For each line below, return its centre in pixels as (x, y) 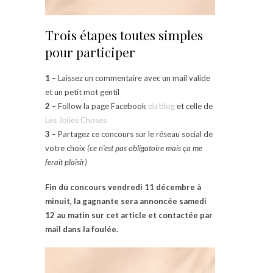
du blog (161, 106)
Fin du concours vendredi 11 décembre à (123, 187)
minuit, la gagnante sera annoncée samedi (126, 201)
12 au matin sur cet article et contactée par (129, 215)
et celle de (194, 106)
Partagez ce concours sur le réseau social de (134, 134)
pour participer (90, 51)
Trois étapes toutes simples (124, 34)
